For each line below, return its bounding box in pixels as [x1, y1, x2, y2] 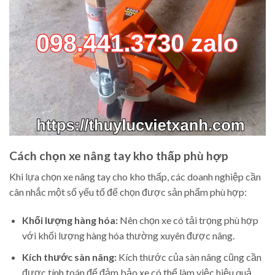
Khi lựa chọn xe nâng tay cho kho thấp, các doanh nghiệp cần [9, 171, 261, 183]
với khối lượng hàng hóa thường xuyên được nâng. [21, 230, 234, 242]
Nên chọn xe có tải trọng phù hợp [117, 214, 258, 227]
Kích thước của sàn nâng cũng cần [116, 250, 261, 263]
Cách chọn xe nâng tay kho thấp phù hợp [9, 148, 228, 163]
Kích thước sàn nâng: [21, 250, 117, 263]
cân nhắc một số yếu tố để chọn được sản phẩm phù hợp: [9, 186, 247, 198]
